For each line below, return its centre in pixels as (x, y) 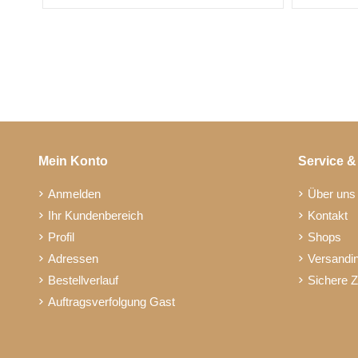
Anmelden (75, 193)
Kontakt (328, 215)
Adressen (74, 258)
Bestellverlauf (84, 280)
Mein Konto (74, 161)
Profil (62, 237)
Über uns (332, 193)
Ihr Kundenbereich (96, 215)
